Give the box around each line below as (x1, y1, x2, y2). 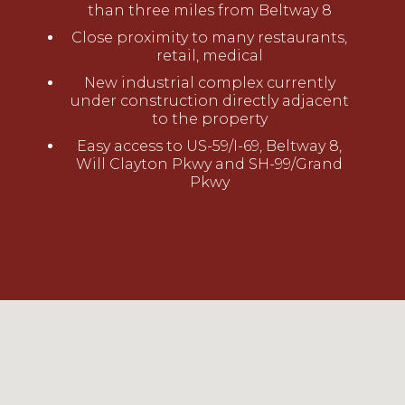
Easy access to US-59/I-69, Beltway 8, (77, 137, 342, 155)
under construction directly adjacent (70, 92, 349, 110)
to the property (151, 110, 268, 128)
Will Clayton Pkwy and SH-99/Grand (76, 155, 343, 174)
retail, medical (155, 47, 263, 65)
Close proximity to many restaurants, (71, 29, 347, 47)
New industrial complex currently (83, 74, 335, 92)
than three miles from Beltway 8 (87, 2, 332, 20)
